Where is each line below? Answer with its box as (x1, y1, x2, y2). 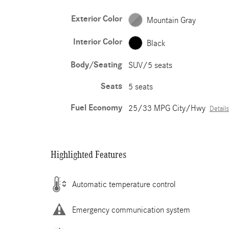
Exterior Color (71, 14, 122, 24)
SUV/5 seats (128, 60, 172, 70)
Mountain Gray (146, 15, 196, 25)
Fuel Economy (70, 103, 122, 113)
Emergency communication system (72, 204, 190, 215)
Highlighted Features (51, 149, 126, 160)
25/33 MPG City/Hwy (128, 103, 205, 113)
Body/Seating (70, 60, 122, 70)
